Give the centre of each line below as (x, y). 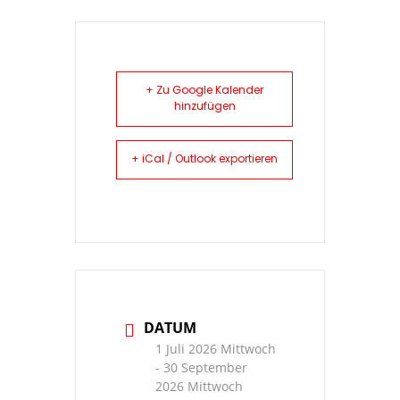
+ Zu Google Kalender (204, 91)
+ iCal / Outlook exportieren (204, 160)
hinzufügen (204, 107)
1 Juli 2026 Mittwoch (216, 349)
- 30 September (201, 368)
